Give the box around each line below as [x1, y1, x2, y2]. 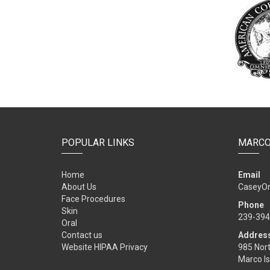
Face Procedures [61, 194, 125, 204]
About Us [61, 182, 96, 192]
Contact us [61, 230, 102, 240]
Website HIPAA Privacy [61, 242, 148, 252]
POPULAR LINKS [61, 137, 134, 148]
